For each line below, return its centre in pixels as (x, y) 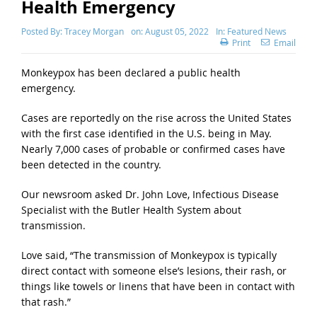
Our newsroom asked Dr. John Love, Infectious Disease (150, 195)
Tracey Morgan (94, 31)
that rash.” (47, 302)
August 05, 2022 (177, 31)
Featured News (257, 31)
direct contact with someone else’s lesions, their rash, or (154, 271)
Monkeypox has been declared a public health (131, 73)
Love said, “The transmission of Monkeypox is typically (149, 255)
